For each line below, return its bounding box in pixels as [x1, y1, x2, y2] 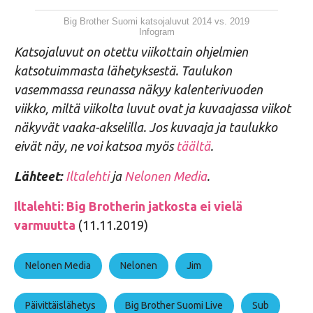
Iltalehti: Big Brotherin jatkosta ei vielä [14, 198, 242, 213]
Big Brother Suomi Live [125, 299, 223, 311]
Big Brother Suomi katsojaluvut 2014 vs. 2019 [64, 15, 249, 27]
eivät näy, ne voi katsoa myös [14, 138, 176, 153]
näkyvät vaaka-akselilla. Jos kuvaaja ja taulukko [14, 119, 277, 134]
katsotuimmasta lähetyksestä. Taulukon [14, 63, 232, 78]
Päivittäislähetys [25, 299, 96, 311]
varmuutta [14, 217, 75, 232]
